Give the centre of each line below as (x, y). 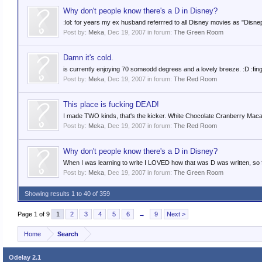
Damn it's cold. (88, 58)
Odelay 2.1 (25, 257)
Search (68, 234)
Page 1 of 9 (34, 214)
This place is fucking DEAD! (111, 104)
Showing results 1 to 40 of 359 (67, 194)
